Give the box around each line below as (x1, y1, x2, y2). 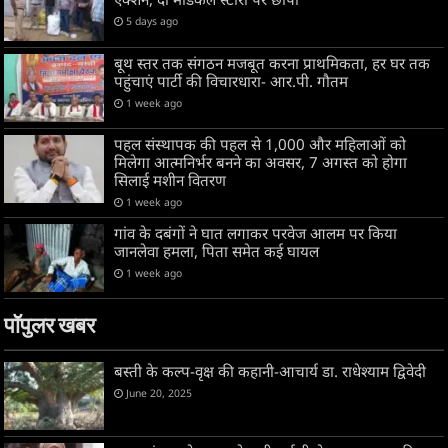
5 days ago (126, 14, 179, 29)
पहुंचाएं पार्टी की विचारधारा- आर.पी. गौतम (114, 70, 349, 91)
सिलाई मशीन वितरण (114, 169, 227, 190)
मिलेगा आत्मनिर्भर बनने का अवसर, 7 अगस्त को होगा (114, 151, 408, 172)
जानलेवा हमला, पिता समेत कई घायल (114, 240, 320, 261)
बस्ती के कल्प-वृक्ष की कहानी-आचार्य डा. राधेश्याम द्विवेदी (114, 360, 427, 381)
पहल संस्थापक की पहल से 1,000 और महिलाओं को (114, 133, 407, 154)
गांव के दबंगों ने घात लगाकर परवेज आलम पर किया (114, 222, 398, 243)
